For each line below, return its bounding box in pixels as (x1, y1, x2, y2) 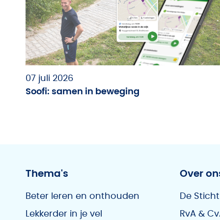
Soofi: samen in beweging (26, 87, 139, 96)
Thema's (26, 169, 68, 179)
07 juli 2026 (26, 74, 73, 83)
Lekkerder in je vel (26, 210, 102, 219)
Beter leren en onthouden (26, 192, 139, 201)
